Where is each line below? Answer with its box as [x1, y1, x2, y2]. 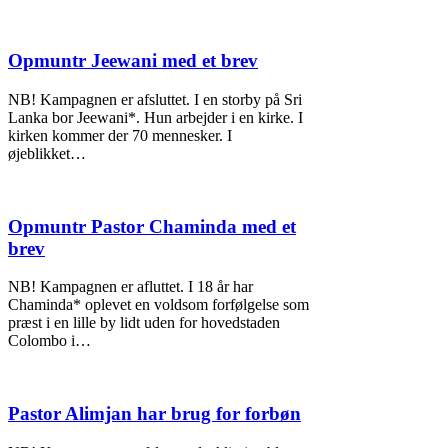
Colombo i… [8, 332, 91, 350]
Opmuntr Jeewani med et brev [8, 50, 258, 72]
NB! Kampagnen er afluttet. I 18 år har [8, 278, 253, 296]
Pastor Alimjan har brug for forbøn [8, 402, 301, 424]
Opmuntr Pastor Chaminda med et [8, 215, 296, 237]
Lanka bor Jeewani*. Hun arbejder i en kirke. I [8, 108, 303, 126]
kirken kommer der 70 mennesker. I [8, 126, 232, 144]
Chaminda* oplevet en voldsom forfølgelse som [8, 296, 309, 314]
